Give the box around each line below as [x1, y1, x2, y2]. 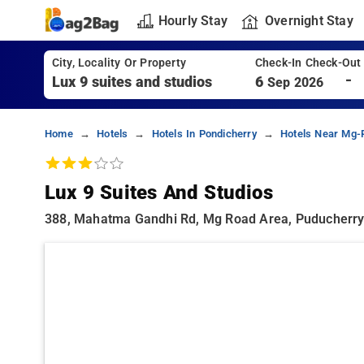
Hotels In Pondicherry [151, 128, 257, 140]
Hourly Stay [158, 12, 227, 28]
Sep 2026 [266, 75, 324, 90]
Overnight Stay [264, 12, 353, 28]
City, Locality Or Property [51, 56, 186, 70]
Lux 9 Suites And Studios [45, 181, 273, 204]
